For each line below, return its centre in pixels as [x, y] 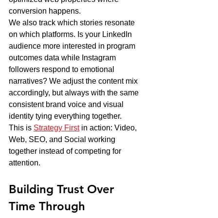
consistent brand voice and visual [67, 105]
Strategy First [56, 128]
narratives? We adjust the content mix [74, 81]
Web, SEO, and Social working [63, 140]
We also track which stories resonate [73, 23]
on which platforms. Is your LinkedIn [71, 35]
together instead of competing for [66, 151]
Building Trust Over [63, 189]
